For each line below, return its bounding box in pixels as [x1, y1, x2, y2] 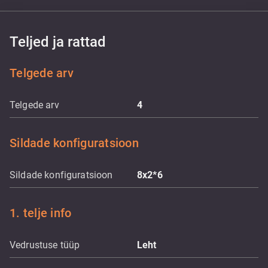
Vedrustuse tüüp [10, 239, 80, 251]
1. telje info [10, 206, 72, 220]
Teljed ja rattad [10, 33, 106, 50]
